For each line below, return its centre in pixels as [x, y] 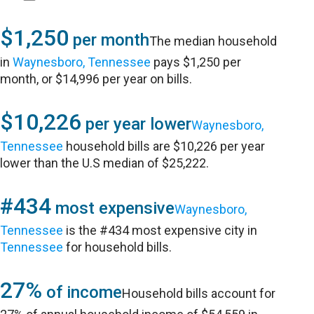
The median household [213, 41]
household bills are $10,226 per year [164, 146]
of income [82, 292]
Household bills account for [199, 293]
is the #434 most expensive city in [161, 230]
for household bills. [118, 247]
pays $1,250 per [196, 62]
